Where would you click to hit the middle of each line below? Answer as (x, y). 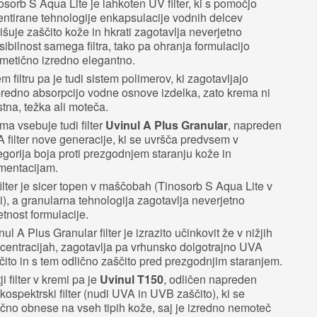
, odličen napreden (210, 279)
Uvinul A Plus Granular (167, 125)
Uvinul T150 (132, 279)
